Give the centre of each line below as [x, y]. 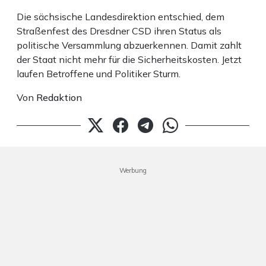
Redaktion [59, 98]
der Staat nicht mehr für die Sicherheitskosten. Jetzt [129, 60]
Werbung [133, 171]
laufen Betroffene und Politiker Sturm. [99, 74]
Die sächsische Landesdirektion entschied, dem [121, 17]
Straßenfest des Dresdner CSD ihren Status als [119, 31]
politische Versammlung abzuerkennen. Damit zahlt [129, 45]
